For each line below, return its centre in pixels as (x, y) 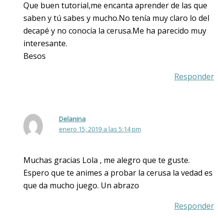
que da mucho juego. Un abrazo (81, 185)
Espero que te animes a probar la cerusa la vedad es (118, 173)
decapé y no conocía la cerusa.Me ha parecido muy (115, 31)
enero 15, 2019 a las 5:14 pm (100, 129)
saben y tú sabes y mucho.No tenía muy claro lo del (116, 18)
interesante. (45, 44)
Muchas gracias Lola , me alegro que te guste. (107, 160)
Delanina (72, 119)
